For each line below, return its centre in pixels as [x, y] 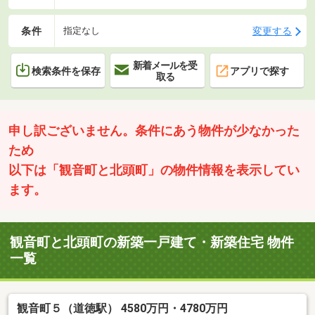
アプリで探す [259, 71]
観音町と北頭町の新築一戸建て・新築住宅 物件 [152, 243]
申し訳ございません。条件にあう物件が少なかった [154, 131]
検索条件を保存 [66, 71]
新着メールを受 [165, 65]
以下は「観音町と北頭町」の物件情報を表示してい [154, 171]
